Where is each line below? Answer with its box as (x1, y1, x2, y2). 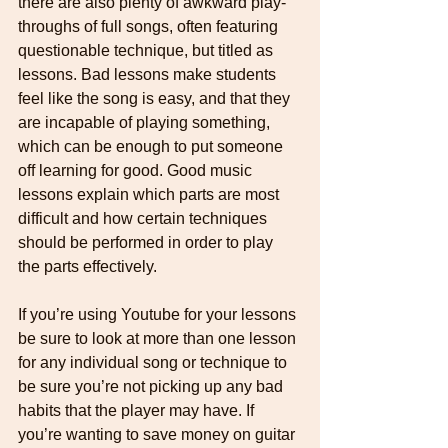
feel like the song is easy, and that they (18, 89, 294, 107)
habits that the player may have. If (18, 401, 258, 419)
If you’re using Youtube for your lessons (18, 305, 300, 323)
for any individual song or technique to (18, 353, 291, 371)
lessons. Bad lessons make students (18, 65, 280, 83)
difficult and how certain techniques (18, 209, 271, 227)
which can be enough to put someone (18, 137, 287, 155)
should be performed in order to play (18, 233, 277, 251)
